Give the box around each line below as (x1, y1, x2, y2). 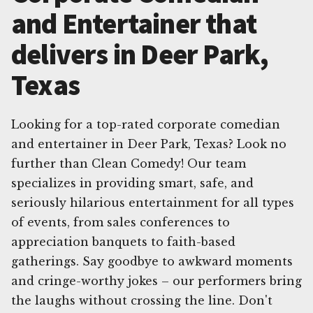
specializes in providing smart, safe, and (11, 176, 254, 191)
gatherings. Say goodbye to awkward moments (11, 254, 293, 269)
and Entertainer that (11, 6, 257, 42)
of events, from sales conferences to (11, 215, 230, 230)
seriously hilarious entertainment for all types (11, 196, 294, 210)
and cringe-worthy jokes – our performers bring (11, 274, 302, 289)
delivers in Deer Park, (11, 37, 269, 73)
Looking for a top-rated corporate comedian (11, 117, 280, 132)
